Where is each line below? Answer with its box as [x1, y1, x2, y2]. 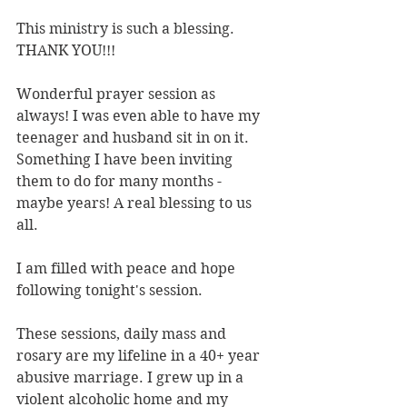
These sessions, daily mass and [16, 325, 230, 343]
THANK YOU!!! [16, 42, 115, 60]
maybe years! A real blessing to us [16, 194, 255, 213]
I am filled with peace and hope [16, 260, 239, 278]
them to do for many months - [16, 173, 225, 191]
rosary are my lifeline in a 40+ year [16, 347, 263, 365]
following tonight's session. [16, 282, 203, 300]
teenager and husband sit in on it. [16, 129, 253, 147]
